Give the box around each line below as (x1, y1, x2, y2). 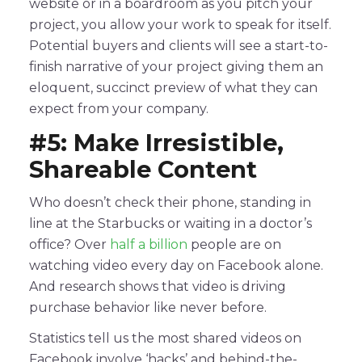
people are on (187, 236, 281, 252)
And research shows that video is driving (29, 278, 286, 294)
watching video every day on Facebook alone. (29, 257, 323, 273)
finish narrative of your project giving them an (29, 58, 323, 74)
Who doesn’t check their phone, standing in (29, 194, 311, 210)
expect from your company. (29, 100, 208, 116)
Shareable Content (29, 154, 257, 183)
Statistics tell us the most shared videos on (29, 330, 301, 346)
